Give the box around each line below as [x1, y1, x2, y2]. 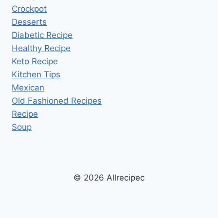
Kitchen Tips [12, 70, 60, 79]
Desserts [12, 17, 47, 27]
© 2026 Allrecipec [73, 173, 145, 182]
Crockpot [12, 4, 47, 14]
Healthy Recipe [12, 43, 71, 53]
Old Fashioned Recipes [12, 96, 102, 106]
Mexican [12, 83, 44, 92]
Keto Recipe [12, 56, 58, 66]
